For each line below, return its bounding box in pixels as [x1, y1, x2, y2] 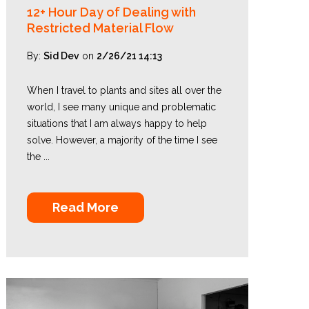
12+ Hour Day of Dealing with [26, 5, 196, 19]
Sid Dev [43, 50, 79, 61]
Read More [52, 200, 119, 215]
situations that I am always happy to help [26, 118, 207, 129]
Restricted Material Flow [26, 21, 174, 35]
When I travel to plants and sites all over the [26, 85, 221, 96]
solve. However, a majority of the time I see [26, 134, 217, 146]
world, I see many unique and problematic [26, 101, 216, 112]
